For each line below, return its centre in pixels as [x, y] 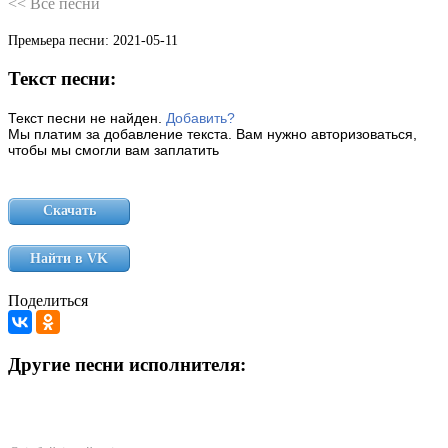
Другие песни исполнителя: [127, 365]
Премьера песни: [60, 40]
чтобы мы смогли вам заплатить [113, 149]
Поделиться [48, 301]
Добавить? [200, 117]
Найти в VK [69, 258]
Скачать [69, 211]
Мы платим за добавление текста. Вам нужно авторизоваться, [212, 133]
